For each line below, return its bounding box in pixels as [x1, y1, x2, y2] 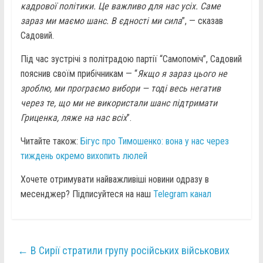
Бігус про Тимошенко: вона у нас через [80, 136, 229, 147]
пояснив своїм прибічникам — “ [20, 68, 137, 80]
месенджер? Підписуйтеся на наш [20, 188, 153, 200]
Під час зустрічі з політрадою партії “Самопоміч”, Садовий [20, 53, 242, 65]
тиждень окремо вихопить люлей [20, 150, 147, 162]
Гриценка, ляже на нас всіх [20, 112, 127, 124]
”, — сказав [181, 15, 223, 27]
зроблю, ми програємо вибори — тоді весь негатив [20, 83, 221, 95]
